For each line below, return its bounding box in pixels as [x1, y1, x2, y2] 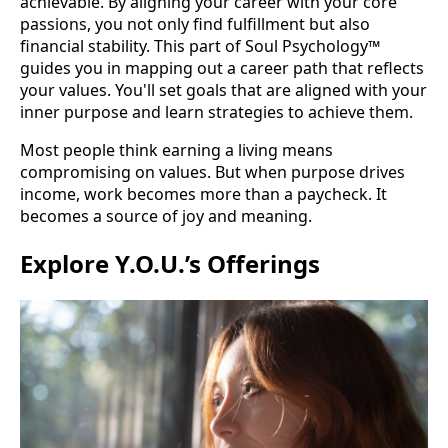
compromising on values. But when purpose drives [20, 161, 405, 184]
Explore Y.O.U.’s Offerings [20, 247, 320, 281]
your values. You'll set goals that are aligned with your [20, 79, 427, 102]
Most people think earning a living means [20, 139, 333, 162]
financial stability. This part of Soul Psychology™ [20, 35, 380, 58]
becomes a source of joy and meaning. [20, 205, 312, 228]
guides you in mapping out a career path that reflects [20, 57, 424, 80]
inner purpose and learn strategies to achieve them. [20, 101, 413, 124]
